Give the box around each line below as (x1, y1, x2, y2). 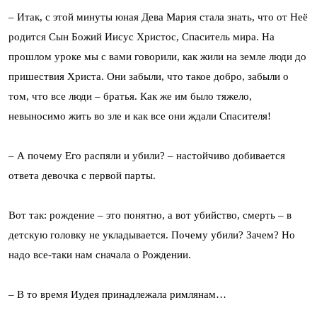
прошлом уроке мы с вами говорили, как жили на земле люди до (8, 50, 306, 62)
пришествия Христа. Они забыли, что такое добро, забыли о (8, 70, 289, 82)
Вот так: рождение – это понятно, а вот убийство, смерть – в (8, 209, 292, 221)
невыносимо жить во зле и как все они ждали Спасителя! (8, 110, 271, 122)
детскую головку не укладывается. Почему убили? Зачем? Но (8, 229, 295, 241)
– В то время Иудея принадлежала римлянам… (8, 288, 226, 300)
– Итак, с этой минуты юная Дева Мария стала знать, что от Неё (8, 11, 308, 23)
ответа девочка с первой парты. (8, 169, 156, 181)
